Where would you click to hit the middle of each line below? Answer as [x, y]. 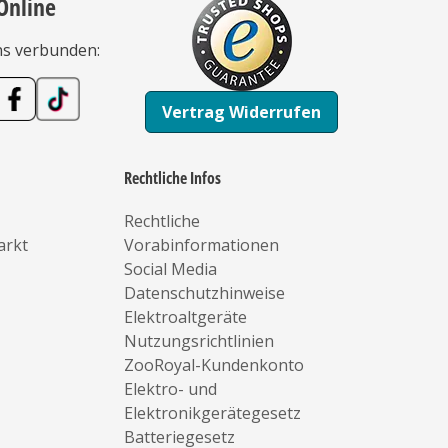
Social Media [171, 269]
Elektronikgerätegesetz [213, 413]
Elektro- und [171, 389]
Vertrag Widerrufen [242, 112]
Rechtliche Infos [173, 178]
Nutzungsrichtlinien [199, 341]
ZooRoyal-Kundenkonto [214, 365]
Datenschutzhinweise [205, 293]
